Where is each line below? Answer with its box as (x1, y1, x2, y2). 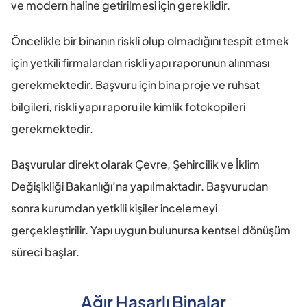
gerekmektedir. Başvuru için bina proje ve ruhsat (11, 77, 260, 93)
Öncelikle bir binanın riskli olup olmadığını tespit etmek (11, 34, 289, 49)
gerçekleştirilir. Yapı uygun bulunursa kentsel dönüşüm (11, 223, 291, 238)
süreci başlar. (11, 245, 79, 260)
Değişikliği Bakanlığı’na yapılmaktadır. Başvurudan (11, 179, 268, 194)
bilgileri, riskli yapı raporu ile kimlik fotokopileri (11, 99, 245, 114)
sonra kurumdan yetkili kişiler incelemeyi (11, 201, 217, 216)
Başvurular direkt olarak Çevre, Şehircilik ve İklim (11, 157, 260, 172)
